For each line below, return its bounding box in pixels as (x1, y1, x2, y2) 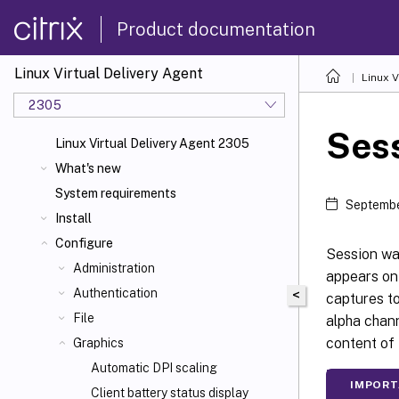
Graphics (73, 336, 124, 350)
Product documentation (117, 18, 315, 40)
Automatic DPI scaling (91, 361, 217, 375)
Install (55, 211, 92, 225)
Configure (55, 236, 113, 250)
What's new (55, 161, 121, 175)
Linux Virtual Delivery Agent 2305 (55, 136, 249, 151)
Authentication (73, 286, 158, 300)
